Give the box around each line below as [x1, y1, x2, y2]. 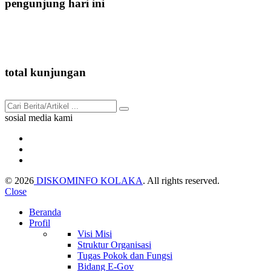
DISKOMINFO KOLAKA [34, 175, 143, 186]
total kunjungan [5, 66, 86, 79]
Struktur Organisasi [77, 240, 151, 250]
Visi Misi [77, 229, 112, 240]
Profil [29, 218, 50, 229]
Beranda [29, 207, 61, 218]
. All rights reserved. [143, 175, 220, 186]
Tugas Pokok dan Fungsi [77, 250, 172, 261]
